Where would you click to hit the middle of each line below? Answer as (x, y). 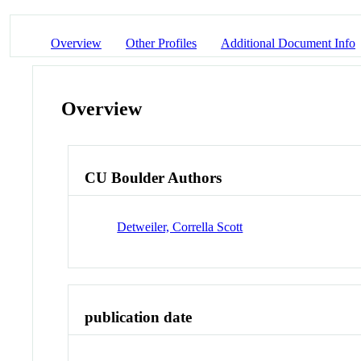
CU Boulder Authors (154, 178)
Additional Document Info (288, 43)
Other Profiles (161, 43)
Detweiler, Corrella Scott (180, 226)
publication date (139, 317)
